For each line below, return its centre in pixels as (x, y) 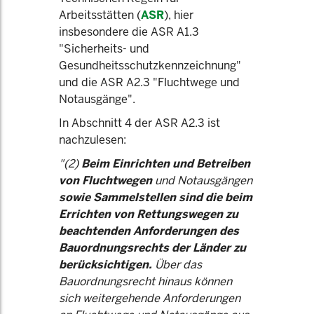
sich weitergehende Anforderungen (150, 298)
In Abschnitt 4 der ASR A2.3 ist (139, 123)
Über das (177, 265)
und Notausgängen (204, 180)
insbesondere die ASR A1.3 (129, 32)
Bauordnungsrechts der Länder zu (152, 248)
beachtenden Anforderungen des (149, 231)
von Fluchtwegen (107, 180)
